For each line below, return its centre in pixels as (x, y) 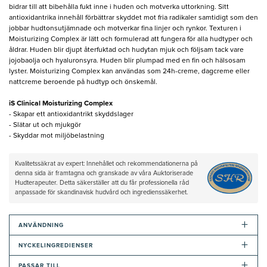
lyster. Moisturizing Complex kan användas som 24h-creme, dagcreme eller (129, 71)
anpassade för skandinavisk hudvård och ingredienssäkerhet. (102, 192)
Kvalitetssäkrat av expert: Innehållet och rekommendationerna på (106, 163)
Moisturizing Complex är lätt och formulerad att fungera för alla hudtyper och (131, 39)
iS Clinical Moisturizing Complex (61, 103)
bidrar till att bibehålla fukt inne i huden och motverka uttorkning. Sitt (119, 7)
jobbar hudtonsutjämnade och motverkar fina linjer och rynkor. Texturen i (125, 28)
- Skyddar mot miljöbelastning (57, 136)
